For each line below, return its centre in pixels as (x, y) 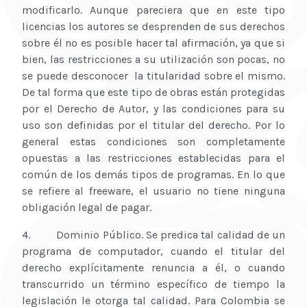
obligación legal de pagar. (87, 208)
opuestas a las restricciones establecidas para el (153, 158)
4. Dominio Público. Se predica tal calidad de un (153, 235)
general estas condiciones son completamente (153, 142)
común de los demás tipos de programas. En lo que (153, 175)
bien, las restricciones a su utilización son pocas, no (153, 60)
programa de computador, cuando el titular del (153, 251)
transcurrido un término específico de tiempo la (153, 284)
